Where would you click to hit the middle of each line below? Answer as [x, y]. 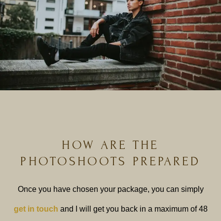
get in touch [36, 209]
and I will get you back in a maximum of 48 [134, 209]
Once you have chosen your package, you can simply [110, 189]
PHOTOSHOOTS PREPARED [110, 161]
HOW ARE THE [110, 145]
